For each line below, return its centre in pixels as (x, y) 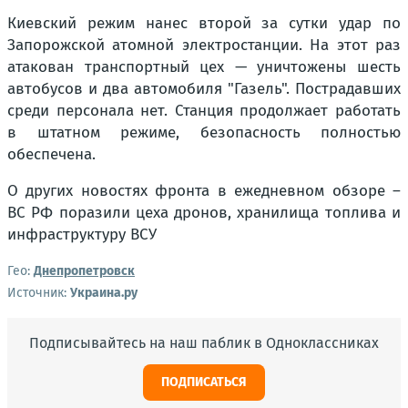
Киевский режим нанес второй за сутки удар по (204, 23)
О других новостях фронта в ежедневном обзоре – (204, 190)
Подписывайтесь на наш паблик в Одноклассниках (204, 342)
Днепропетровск (84, 270)
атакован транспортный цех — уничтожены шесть (204, 66)
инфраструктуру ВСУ (82, 234)
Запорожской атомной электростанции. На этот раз (204, 45)
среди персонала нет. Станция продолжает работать (204, 110)
